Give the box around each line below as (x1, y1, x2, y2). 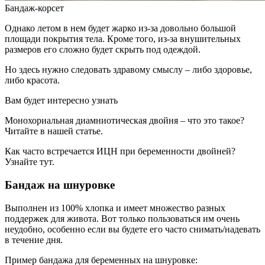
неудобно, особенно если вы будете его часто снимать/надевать (5, 224, 260, 234)
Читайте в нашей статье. (5, 126, 103, 137)
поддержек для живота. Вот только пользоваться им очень (5, 213, 240, 224)
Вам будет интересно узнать (5, 95, 118, 106)
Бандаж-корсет (5, 3, 64, 14)
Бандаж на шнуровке (5, 178, 115, 191)
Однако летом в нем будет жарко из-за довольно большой (5, 23, 236, 34)
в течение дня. (5, 234, 63, 245)
